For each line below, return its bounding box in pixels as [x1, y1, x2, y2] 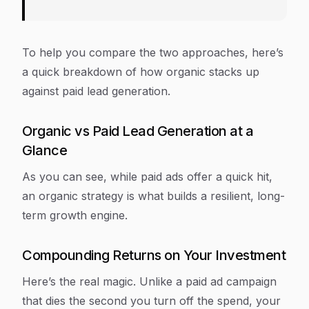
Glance [22, 142, 67, 159]
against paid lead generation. [22, 84, 170, 98]
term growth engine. [22, 208, 128, 222]
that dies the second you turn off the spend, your [22, 294, 281, 308]
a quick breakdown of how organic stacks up [22, 65, 259, 79]
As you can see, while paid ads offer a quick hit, [22, 170, 272, 183]
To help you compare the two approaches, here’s [22, 46, 283, 59]
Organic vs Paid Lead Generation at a [22, 123, 253, 139]
